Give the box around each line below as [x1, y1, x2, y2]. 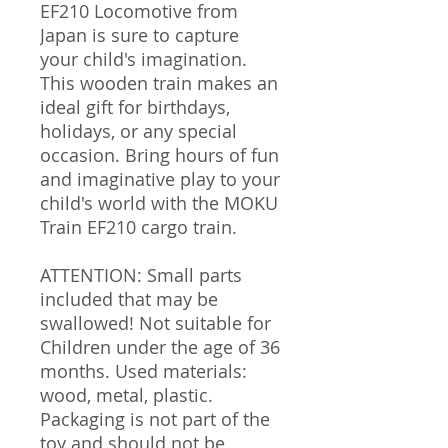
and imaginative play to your [40, 166, 280, 191]
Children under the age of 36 [40, 334, 280, 359]
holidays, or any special [40, 118, 237, 143]
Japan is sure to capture [40, 22, 239, 47]
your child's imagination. [40, 46, 247, 71]
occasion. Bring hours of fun [40, 142, 279, 167]
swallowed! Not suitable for [40, 310, 271, 335]
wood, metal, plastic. [40, 382, 213, 407]
